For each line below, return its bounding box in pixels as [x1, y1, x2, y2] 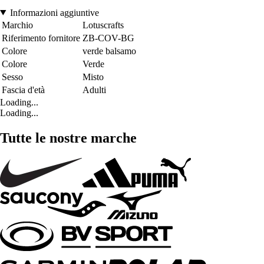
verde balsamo [82, 45, 136, 56]
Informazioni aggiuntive [9, 7, 99, 18]
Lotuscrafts [82, 19, 124, 30]
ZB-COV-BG [82, 32, 134, 43]
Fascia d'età [2, 84, 45, 95]
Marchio [2, 19, 33, 30]
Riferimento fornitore [2, 32, 80, 43]
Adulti [82, 84, 106, 95]
